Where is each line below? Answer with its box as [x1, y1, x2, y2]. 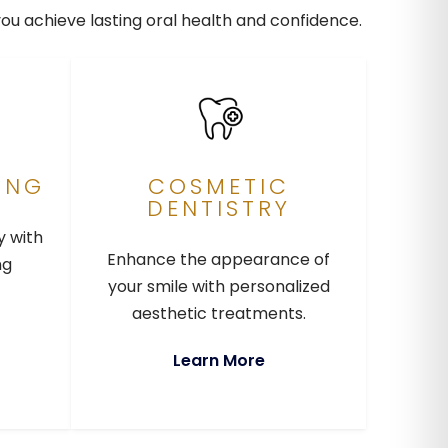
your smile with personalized [107, 275, 330, 299]
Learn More [172, 349, 265, 373]
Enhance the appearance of [107, 248, 330, 272]
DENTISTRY [146, 193, 291, 225]
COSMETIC [147, 171, 290, 203]
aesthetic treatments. [131, 302, 306, 326]
